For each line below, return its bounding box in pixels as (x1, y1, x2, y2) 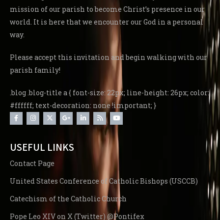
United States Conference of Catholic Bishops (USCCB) (10, 176, 198, 186)
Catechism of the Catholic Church (10, 194, 127, 204)
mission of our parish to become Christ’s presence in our (10, 4, 205, 14)
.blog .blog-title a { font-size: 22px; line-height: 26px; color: (10, 88, 209, 98)
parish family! (10, 65, 60, 75)
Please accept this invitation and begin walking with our (10, 53, 207, 62)
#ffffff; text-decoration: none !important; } (10, 101, 156, 110)
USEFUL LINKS (10, 140, 74, 154)
